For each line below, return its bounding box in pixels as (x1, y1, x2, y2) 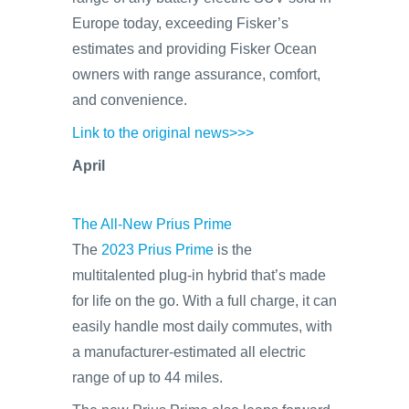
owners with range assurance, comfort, (72, 67, 320, 82)
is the (214, 242, 252, 257)
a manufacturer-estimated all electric (72, 344, 306, 360)
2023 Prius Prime (101, 242, 214, 257)
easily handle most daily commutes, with (72, 319, 332, 334)
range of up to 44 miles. (72, 370, 223, 385)
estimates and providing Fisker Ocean (72, 41, 317, 57)
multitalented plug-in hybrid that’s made (72, 267, 326, 283)
